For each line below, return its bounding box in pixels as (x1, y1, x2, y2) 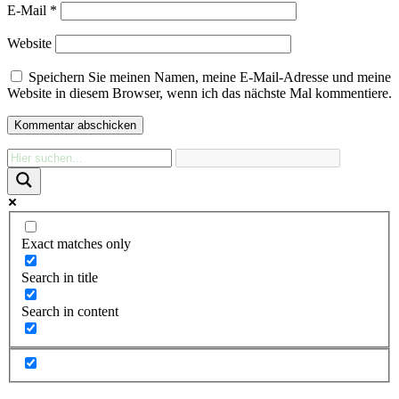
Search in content (21, 303, 118, 319)
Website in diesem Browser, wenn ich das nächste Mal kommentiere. (7, 85, 392, 102)
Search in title (21, 269, 98, 285)
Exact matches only (21, 235, 131, 251)
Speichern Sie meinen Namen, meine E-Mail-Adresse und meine (28, 69, 391, 85)
